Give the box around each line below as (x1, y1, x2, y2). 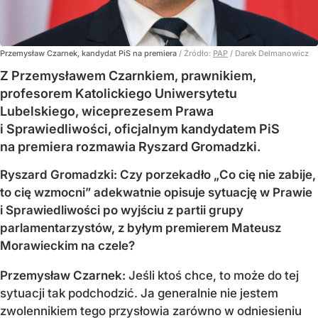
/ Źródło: (179, 48, 213, 58)
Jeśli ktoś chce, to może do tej (126, 268, 299, 283)
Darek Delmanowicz (235, 48, 309, 58)
